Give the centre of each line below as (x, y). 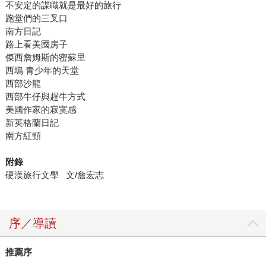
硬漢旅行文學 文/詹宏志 (54, 175)
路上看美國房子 (36, 45)
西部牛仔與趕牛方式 (45, 97)
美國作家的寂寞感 (41, 110)
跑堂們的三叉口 (36, 18)
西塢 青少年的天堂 (42, 71)
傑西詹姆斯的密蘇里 (45, 58)
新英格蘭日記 (32, 123)
